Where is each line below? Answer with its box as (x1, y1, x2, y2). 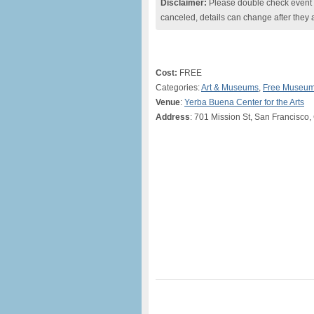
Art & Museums (201, 83, 259, 93)
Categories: (156, 83, 201, 93)
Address (156, 112, 190, 122)
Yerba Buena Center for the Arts (184, 97, 304, 107)
